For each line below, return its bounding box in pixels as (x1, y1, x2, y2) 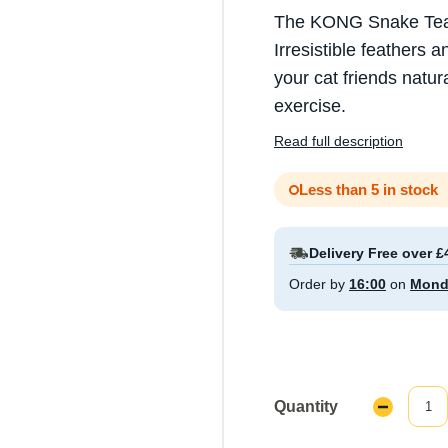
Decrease (373, 398, 428, 414)
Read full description (274, 133, 403, 150)
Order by (289, 276, 349, 293)
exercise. (274, 96, 346, 117)
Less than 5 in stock (299, 181, 438, 199)
